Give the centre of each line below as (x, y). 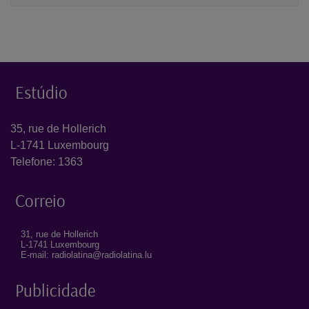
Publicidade (55, 290)
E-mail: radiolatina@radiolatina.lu (86, 255)
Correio (40, 201)
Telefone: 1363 (47, 162)
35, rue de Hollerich (58, 129)
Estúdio (41, 92)
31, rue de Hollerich (59, 235)
